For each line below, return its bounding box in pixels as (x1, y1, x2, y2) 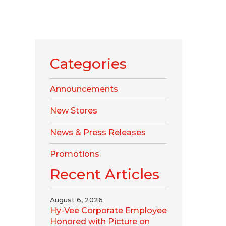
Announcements (49, 84, 118, 94)
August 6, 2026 (49, 196, 103, 204)
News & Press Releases (49, 128, 146, 137)
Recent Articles (49, 165, 159, 183)
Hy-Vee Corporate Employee (49, 206, 167, 215)
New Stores (49, 106, 97, 116)
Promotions (49, 149, 99, 159)
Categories (49, 55, 127, 72)
